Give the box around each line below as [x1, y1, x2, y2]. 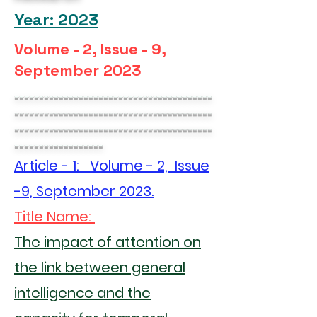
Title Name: [14, 207, 95, 226]
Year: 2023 [14, 9, 98, 30]
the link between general [14, 258, 185, 277]
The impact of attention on [14, 232, 201, 252]
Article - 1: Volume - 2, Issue [14, 156, 209, 175]
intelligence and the [14, 283, 151, 303]
